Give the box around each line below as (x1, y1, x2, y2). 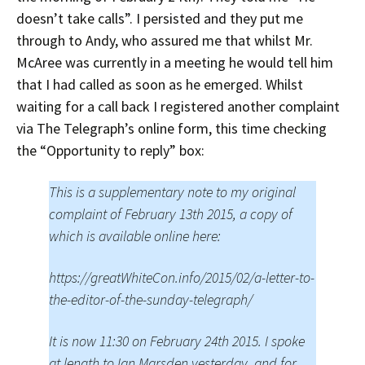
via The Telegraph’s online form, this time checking (16, 119, 327, 138)
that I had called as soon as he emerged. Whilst (16, 75, 303, 94)
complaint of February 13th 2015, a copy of (49, 204, 292, 223)
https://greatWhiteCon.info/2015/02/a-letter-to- (49, 268, 314, 287)
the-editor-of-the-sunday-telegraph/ (49, 290, 253, 309)
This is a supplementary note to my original (49, 182, 296, 201)
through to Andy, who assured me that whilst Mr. (16, 31, 313, 50)
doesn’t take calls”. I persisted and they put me (16, 9, 303, 28)
